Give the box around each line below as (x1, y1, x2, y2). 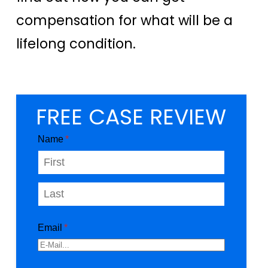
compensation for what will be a (16, 11, 233, 31)
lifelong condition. (16, 34, 136, 54)
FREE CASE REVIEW (36, 102, 227, 133)
